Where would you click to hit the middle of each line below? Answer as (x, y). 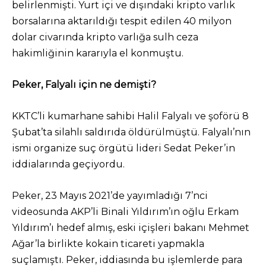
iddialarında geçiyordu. (68, 164)
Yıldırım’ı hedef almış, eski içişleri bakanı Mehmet (131, 228)
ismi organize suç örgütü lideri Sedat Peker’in (123, 148)
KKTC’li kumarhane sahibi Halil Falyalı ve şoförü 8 (130, 116)
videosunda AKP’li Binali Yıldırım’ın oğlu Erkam (125, 212)
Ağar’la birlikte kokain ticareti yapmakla (108, 244)
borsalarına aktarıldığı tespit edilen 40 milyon (122, 21)
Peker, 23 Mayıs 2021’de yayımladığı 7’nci (110, 196)
